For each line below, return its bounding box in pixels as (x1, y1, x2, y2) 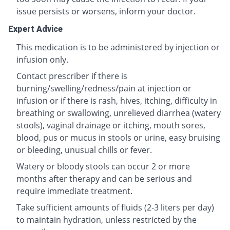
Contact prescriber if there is (16, 70, 127, 82)
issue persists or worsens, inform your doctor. (16, 6, 196, 17)
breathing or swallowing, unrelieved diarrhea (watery (16, 107, 221, 119)
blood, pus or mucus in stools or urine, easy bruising (16, 132, 220, 144)
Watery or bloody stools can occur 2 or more (16, 161, 190, 172)
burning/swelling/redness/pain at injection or (16, 83, 191, 94)
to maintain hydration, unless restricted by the (16, 214, 197, 226)
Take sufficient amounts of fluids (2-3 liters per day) (16, 202, 214, 214)
